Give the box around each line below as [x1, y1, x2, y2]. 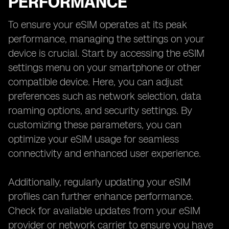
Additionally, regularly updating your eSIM [8, 176, 191, 188]
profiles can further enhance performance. [8, 190, 193, 202]
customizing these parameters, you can [8, 119, 181, 131]
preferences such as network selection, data [8, 90, 201, 102]
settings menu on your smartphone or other [8, 61, 201, 74]
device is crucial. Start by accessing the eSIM [8, 47, 204, 59]
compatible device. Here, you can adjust [8, 76, 183, 88]
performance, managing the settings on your [8, 33, 204, 45]
